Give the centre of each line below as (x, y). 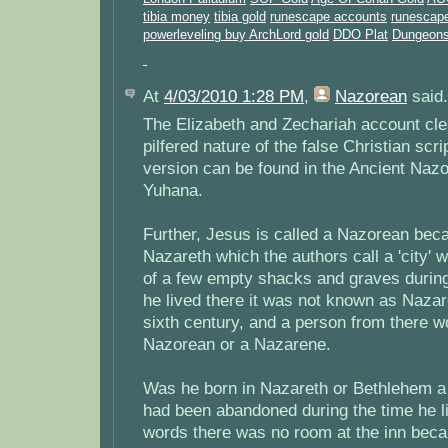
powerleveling (184, 35)
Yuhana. (173, 189)
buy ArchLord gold (277, 35)
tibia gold (240, 17)
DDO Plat (360, 35)
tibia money (176, 17)
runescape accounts (328, 17)
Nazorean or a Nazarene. (237, 343)
